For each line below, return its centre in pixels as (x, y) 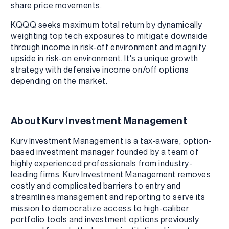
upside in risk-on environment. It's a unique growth (105, 59)
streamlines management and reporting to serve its (108, 197)
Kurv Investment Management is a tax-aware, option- (111, 141)
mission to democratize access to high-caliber (100, 208)
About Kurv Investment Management (100, 121)
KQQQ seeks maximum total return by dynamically (107, 25)
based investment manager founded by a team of (105, 152)
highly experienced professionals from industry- (102, 163)
